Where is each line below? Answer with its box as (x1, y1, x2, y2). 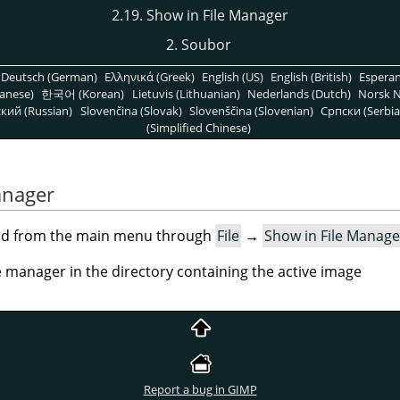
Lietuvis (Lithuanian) (131, 85, 240, 102)
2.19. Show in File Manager (112, 4, 288, 25)
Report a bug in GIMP (143, 381, 257, 398)
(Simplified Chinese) (146, 119, 252, 136)
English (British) (271, 68, 353, 85)
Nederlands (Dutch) (246, 85, 351, 102)
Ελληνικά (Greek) (104, 68, 195, 85)
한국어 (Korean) (41, 85, 125, 102)
